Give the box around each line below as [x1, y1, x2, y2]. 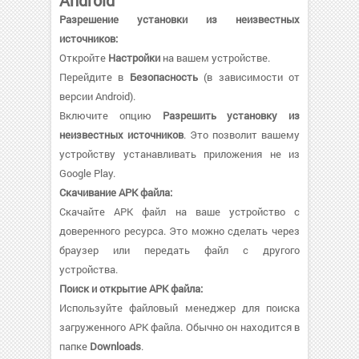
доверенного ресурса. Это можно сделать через [59, 224, 300, 239]
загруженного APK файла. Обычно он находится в [59, 320, 300, 335]
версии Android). [59, 89, 135, 104]
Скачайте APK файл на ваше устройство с [59, 204, 300, 220]
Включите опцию [59, 108, 163, 123]
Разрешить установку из [162, 108, 300, 123]
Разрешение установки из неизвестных [59, 12, 300, 27]
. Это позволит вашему [184, 127, 300, 143]
